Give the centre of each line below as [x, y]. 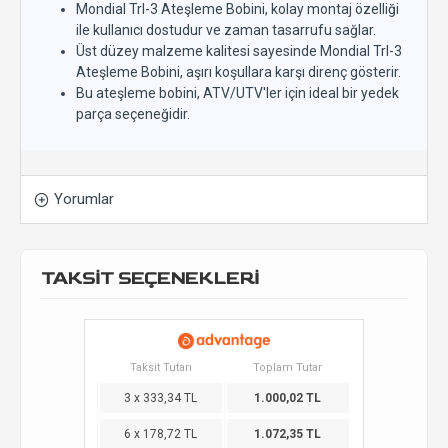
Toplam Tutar [287, 367]
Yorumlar [84, 199]
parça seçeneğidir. [133, 114]
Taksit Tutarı [160, 367]
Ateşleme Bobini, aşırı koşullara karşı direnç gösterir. [238, 72]
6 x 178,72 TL [160, 434]
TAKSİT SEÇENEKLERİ [150, 278]
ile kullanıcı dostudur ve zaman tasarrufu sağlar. [226, 30]
